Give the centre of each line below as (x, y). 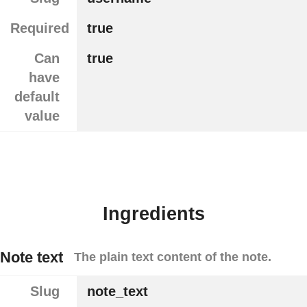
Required (40, 28)
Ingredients (153, 214)
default (37, 97)
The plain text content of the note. (173, 257)
